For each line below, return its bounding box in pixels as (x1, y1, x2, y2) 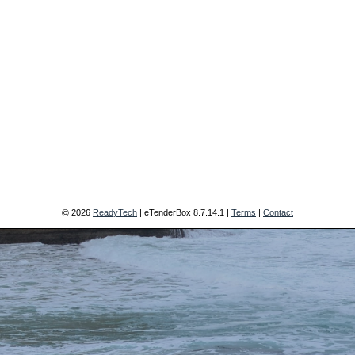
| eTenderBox (137, 208, 193, 217)
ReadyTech (93, 208, 137, 217)
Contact (263, 208, 293, 217)
